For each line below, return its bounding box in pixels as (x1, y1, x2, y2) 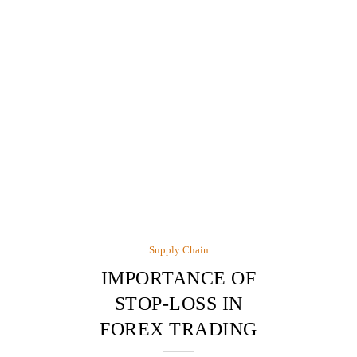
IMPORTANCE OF (100, 268, 257, 288)
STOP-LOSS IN (114, 293, 243, 314)
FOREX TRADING (100, 319, 257, 339)
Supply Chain (148, 244, 209, 256)
